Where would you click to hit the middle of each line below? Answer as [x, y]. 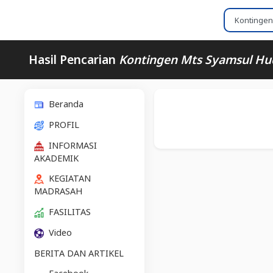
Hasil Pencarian [74, 59]
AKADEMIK [56, 158]
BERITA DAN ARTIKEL [79, 253]
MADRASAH [58, 191]
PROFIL [63, 124]
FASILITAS [69, 212]
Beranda [65, 104]
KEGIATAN [69, 179]
